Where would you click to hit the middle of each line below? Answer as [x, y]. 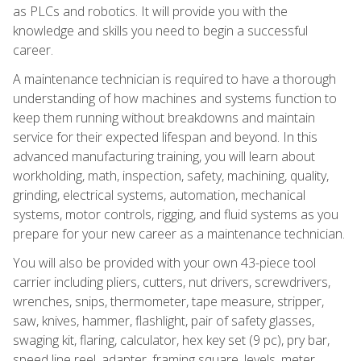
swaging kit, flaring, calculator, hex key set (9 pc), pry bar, [171, 340]
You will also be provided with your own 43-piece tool [164, 262]
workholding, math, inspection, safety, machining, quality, [171, 175]
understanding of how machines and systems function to [175, 98]
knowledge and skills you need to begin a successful [160, 30]
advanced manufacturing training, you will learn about [164, 156]
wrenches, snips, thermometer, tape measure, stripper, [168, 301]
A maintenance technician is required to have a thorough [174, 79]
